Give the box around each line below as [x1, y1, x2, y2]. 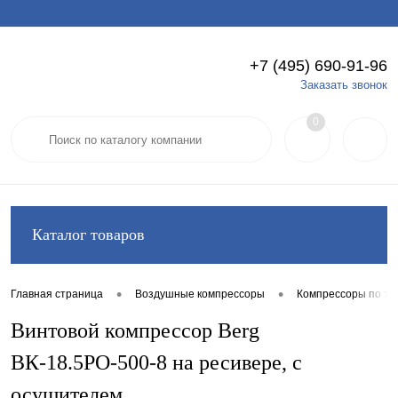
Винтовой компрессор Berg [11, 319, 259, 342]
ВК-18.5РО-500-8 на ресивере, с [11, 351, 302, 374]
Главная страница [11, 288, 103, 301]
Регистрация [321, 60, 387, 74]
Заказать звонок [300, 78, 387, 92]
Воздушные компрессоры [135, 288, 265, 301]
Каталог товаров [32, 226, 145, 243]
